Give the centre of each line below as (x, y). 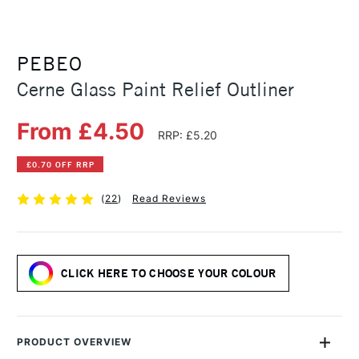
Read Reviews (169, 199)
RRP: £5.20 (188, 135)
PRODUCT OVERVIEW (75, 342)
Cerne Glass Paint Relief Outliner (155, 89)
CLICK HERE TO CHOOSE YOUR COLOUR (169, 274)
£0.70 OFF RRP (60, 164)
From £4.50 (83, 132)
